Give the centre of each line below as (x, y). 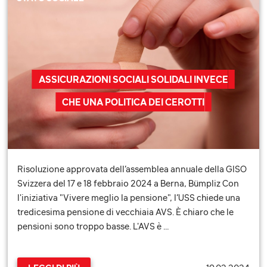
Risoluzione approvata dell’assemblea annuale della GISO (132, 169)
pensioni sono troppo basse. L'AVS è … (94, 226)
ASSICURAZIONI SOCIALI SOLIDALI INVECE (133, 79)
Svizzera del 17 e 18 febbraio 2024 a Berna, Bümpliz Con (128, 184)
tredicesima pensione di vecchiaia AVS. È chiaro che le (126, 212)
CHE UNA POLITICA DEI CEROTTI (133, 102)
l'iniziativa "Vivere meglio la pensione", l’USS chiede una (129, 198)
